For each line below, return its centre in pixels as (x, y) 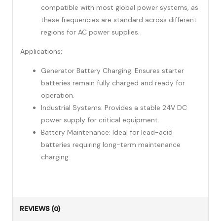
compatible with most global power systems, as (120, 8)
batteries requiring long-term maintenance (111, 145)
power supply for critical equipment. (100, 120)
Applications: (41, 52)
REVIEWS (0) (40, 209)
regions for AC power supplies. (90, 32)
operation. (58, 95)
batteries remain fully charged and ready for (113, 83)
